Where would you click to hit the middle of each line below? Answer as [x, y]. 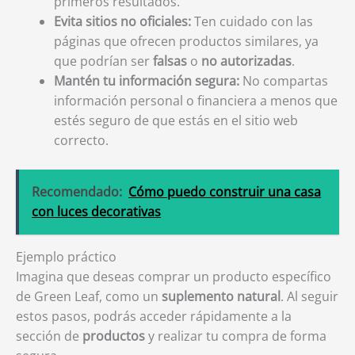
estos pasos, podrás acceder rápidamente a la [154, 316]
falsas [170, 61]
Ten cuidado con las [252, 21]
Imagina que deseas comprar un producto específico [174, 277]
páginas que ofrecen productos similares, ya [186, 41]
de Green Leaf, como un [89, 296]
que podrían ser [103, 61]
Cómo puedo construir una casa [225, 192]
